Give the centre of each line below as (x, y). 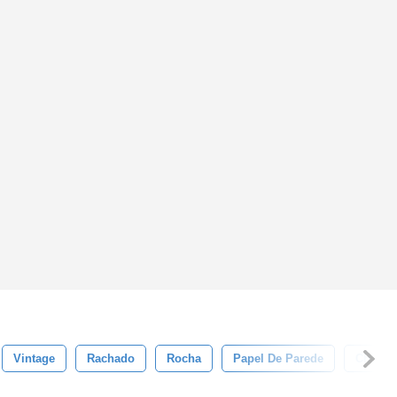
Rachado (111, 358)
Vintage (34, 358)
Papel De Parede (278, 358)
